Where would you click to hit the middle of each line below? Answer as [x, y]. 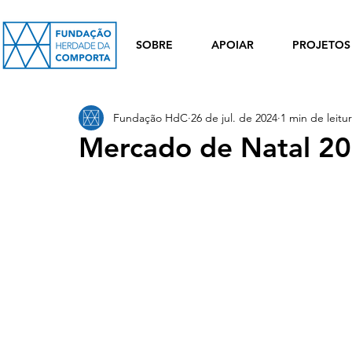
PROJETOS [321, 45]
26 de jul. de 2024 [234, 117]
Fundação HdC [150, 117]
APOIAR [232, 45]
